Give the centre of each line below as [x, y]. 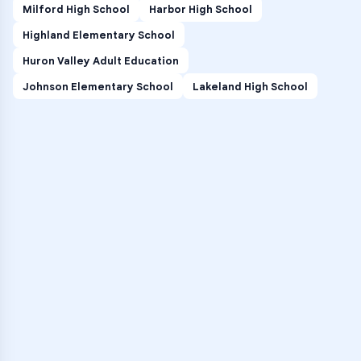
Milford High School [76, 9]
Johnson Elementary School [98, 86]
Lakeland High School [250, 86]
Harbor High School [201, 9]
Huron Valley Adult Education [101, 60]
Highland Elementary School [99, 35]
